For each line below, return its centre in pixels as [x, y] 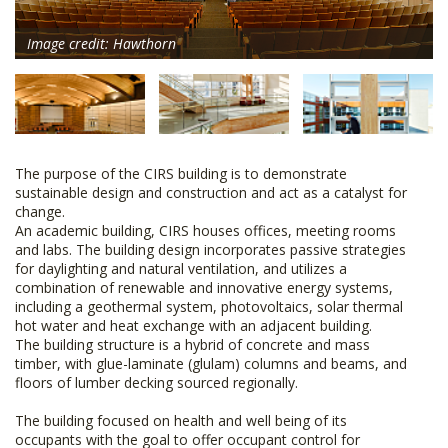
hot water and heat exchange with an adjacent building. [195, 326]
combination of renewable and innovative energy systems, [204, 288]
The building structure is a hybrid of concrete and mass [192, 345]
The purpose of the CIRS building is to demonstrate [181, 174]
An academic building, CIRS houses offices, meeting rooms [205, 231]
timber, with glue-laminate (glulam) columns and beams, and [211, 364]
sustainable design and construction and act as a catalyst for [211, 193]
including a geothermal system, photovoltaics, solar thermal [209, 307]
